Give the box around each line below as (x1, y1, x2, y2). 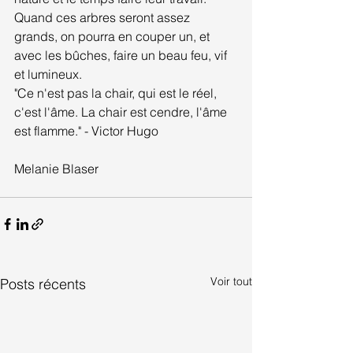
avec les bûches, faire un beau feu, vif (14, 47, 230, 63)
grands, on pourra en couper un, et (14, 28, 213, 44)
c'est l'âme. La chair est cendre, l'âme (14, 104, 230, 120)
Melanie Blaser (14, 161, 98, 176)
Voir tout (210, 274, 252, 288)
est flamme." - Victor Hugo (14, 123, 158, 139)
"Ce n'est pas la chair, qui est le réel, (14, 85, 220, 101)
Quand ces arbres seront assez (14, 9, 193, 25)
